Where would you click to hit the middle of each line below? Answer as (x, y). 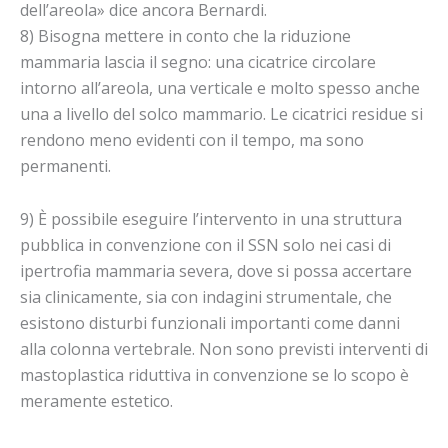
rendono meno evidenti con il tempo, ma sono (192, 140)
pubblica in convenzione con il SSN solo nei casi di (205, 245)
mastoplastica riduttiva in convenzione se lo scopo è (214, 375)
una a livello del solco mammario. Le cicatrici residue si (221, 114)
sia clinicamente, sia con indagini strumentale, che (206, 297)
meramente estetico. (96, 401)
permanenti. (65, 166)
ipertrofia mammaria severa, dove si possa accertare (216, 271)
